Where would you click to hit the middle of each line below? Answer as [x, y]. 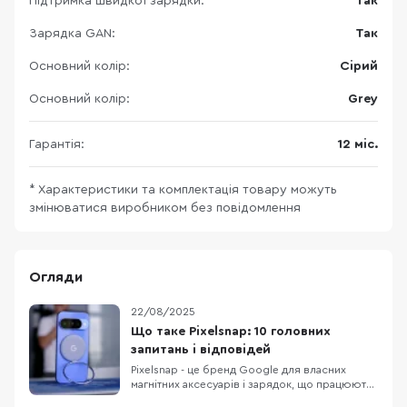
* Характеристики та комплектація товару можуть [183, 190]
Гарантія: [57, 145]
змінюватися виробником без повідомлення [165, 208]
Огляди [56, 278]
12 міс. [358, 145]
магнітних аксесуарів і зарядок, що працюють [252, 385]
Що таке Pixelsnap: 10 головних [231, 332]
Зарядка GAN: [72, 34]
